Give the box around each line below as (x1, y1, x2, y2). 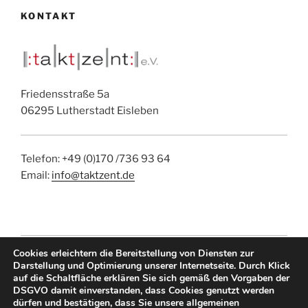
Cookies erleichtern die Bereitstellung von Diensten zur (13, 247, 254, 260)
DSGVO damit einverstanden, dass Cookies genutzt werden (13, 284, 274, 297)
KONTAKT (21, 10, 77, 21)
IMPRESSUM (21, 253, 84, 266)
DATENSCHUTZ (99, 253, 175, 266)
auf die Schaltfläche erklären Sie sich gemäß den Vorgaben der (13, 272, 289, 285)
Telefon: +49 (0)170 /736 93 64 (21, 153, 170, 166)
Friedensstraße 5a (21, 88, 109, 101)
